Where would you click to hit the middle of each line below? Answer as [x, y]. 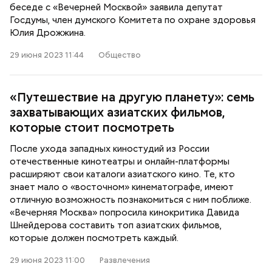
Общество [120, 55]
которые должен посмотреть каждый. [94, 238]
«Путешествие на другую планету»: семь [132, 97]
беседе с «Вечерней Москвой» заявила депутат [116, 7]
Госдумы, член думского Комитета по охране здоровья [133, 20]
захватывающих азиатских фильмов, [117, 112]
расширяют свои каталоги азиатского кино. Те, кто [122, 174]
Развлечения [125, 260]
